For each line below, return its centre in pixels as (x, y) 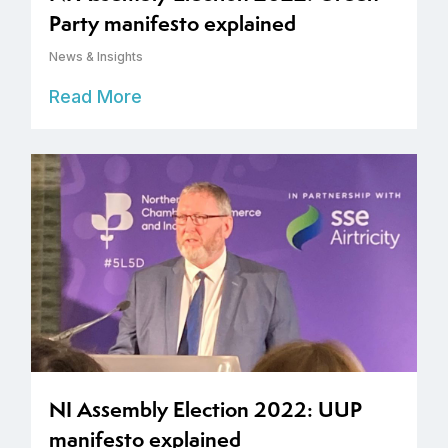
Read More (95, 97)
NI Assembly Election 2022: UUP (205, 410)
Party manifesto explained (172, 24)
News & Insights (96, 57)
